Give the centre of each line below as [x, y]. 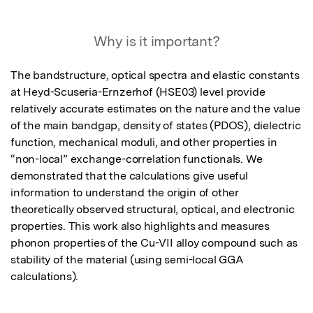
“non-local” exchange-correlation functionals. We [137, 159]
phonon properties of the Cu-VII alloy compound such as [154, 243]
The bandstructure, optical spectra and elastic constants [155, 75]
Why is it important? [156, 42]
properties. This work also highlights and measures [140, 226]
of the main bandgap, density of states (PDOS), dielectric [156, 126]
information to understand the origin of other [125, 193]
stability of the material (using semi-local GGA [127, 260]
